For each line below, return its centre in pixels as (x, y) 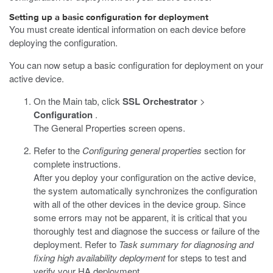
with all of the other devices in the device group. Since (140, 204)
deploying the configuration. (63, 42)
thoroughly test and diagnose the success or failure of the (147, 231)
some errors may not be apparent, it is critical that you (140, 217)
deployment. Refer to (76, 244)
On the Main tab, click (78, 101)
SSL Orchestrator (160, 101)
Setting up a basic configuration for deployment (109, 17)
